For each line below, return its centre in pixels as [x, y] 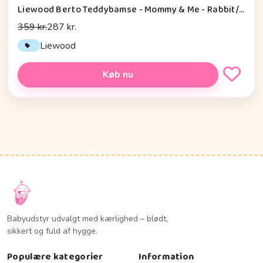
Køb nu [118, 75]
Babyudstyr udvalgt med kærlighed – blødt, [87, 218]
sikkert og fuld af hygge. [52, 231]
